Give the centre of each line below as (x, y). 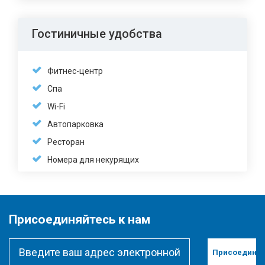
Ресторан (66, 142)
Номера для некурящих (93, 160)
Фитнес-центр (75, 71)
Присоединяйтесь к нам (80, 219)
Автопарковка (75, 124)
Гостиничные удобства (97, 34)
